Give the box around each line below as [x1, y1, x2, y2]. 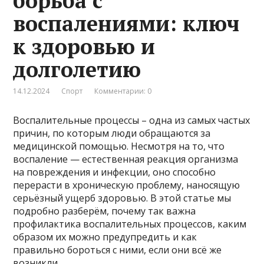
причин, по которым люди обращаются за [13, 127, 211, 140]
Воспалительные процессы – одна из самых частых [13, 114, 250, 127]
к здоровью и [13, 32, 156, 61]
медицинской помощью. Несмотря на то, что [13, 140, 225, 153]
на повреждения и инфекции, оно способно [13, 166, 216, 179]
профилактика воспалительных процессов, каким [13, 217, 247, 231]
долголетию [13, 55, 141, 84]
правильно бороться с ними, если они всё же [13, 243, 222, 257]
